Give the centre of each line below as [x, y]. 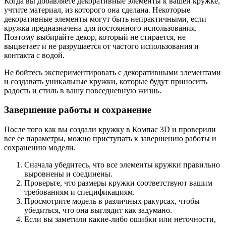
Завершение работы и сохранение [78, 110]
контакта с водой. [34, 55]
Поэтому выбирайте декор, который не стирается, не [95, 37]
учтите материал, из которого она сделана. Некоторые [97, 10]
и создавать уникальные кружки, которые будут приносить [106, 81]
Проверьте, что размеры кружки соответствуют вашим [118, 183]
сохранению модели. [40, 147]
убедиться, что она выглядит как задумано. [98, 210]
